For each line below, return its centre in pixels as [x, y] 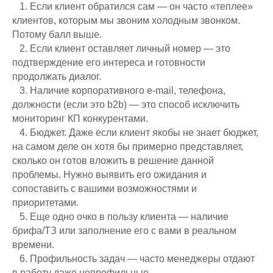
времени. [33, 244]
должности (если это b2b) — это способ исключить [126, 104]
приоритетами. [45, 202]
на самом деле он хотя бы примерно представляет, [128, 146]
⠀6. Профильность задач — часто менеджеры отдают [133, 258]
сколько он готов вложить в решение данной [113, 160]
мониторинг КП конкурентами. [80, 118]
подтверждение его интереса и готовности [109, 62]
